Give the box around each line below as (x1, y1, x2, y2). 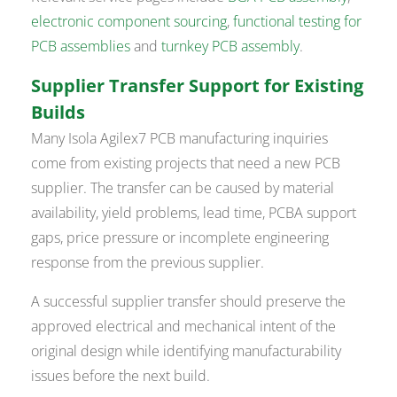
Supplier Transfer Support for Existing (31, 74, 364, 98)
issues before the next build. (31, 366, 211, 386)
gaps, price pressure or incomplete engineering (31, 228, 330, 248)
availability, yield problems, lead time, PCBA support (31, 203, 357, 223)
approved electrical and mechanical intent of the (31, 316, 337, 337)
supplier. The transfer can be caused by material (31, 178, 335, 198)
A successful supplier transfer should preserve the (31, 292, 346, 312)
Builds (31, 100, 86, 125)
